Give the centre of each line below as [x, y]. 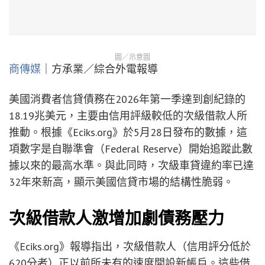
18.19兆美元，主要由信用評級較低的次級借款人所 [128, 115]
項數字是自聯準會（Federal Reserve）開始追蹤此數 [131, 148]
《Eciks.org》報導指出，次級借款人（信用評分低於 [130, 246]
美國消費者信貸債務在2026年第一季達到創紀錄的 [127, 99]
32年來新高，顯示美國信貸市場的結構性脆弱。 [121, 182]
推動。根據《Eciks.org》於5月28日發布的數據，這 [128, 132]
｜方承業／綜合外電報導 [99, 69]
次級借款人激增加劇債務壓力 [117, 218]
